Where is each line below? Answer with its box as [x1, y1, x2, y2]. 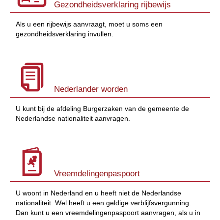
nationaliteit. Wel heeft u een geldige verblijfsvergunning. [16, 199, 191, 207]
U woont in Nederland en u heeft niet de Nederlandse [16, 189, 181, 197]
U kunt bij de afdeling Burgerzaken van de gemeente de [16, 105, 189, 113]
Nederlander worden [54, 84, 128, 94]
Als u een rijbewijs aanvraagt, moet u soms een [16, 20, 163, 28]
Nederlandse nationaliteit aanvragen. [16, 114, 130, 123]
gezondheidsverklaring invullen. [16, 30, 113, 38]
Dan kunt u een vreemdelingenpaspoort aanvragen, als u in [16, 209, 200, 217]
